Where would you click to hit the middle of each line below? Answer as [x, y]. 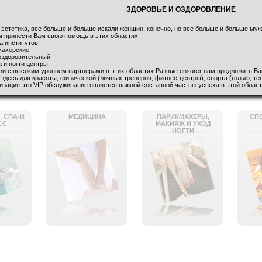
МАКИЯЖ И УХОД [183, 124]
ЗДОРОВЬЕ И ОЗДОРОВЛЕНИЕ [181, 10]
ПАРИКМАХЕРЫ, [183, 117]
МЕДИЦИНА [87, 117]
